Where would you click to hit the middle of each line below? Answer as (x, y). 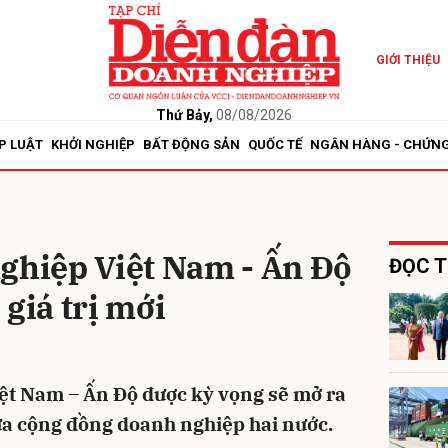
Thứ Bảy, (184, 114)
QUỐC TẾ (275, 144)
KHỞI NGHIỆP (93, 144)
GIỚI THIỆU (407, 60)
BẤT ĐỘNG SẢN (191, 144)
